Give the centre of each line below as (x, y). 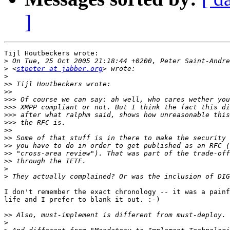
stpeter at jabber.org (60, 69)
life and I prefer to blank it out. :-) (82, 200)
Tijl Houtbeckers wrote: (51, 53)
